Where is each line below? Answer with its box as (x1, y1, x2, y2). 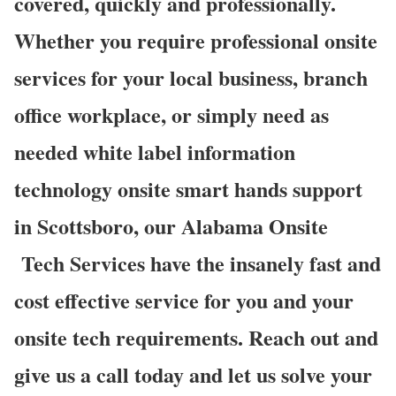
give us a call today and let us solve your (14, 358, 372, 390)
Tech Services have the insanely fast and (14, 247, 381, 278)
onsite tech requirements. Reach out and (14, 321, 378, 353)
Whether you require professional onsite (14, 24, 377, 56)
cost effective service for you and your (14, 284, 354, 316)
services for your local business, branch (14, 61, 368, 93)
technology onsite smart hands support (14, 172, 362, 204)
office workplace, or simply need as (14, 98, 329, 130)
